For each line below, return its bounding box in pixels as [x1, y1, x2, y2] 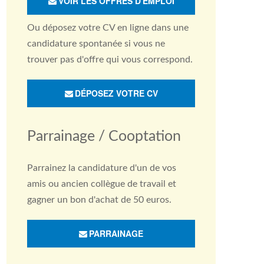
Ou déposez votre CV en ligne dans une [27, 23, 189, 32]
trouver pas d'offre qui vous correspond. [27, 55, 193, 64]
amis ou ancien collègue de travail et [27, 179, 176, 189]
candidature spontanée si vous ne [27, 39, 165, 48]
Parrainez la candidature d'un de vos [27, 163, 176, 173]
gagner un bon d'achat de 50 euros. [27, 195, 171, 204]
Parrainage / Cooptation [27, 129, 181, 144]
